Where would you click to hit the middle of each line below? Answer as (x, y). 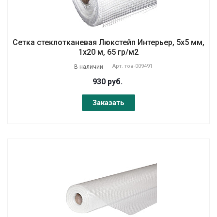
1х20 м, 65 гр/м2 (108, 52)
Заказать (108, 102)
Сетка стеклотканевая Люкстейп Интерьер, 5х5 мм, (108, 42)
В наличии (89, 67)
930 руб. (107, 81)
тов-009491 (139, 66)
